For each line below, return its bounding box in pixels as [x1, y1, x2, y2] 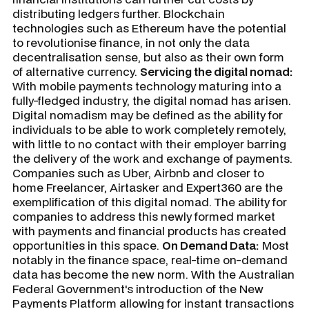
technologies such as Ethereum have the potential [12, 20, 286, 36]
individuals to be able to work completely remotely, [12, 121, 286, 137]
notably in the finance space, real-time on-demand [12, 252, 288, 268]
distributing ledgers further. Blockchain [12, 6, 225, 21]
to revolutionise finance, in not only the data [12, 34, 250, 50]
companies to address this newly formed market [12, 208, 275, 224]
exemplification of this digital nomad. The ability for [12, 194, 287, 210]
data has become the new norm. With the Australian [12, 266, 295, 282]
